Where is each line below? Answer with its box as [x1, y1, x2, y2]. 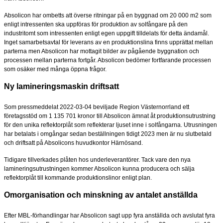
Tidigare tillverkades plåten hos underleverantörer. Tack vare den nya [4, 156, 191, 163]
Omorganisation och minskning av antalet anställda [4, 190, 198, 199]
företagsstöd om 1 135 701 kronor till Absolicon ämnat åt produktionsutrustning [4, 112, 216, 119]
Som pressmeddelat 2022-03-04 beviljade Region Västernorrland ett [4, 103, 189, 111]
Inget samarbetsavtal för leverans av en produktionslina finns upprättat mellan [4, 38, 213, 46]
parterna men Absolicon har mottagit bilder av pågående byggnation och [4, 47, 199, 55]
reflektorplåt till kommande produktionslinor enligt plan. [4, 174, 152, 181]
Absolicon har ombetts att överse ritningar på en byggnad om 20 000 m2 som [4, 11, 212, 19]
